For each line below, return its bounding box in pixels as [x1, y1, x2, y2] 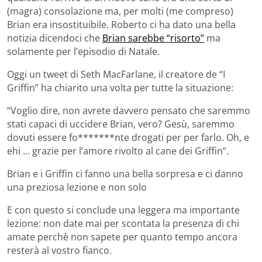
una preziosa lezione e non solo [7, 180, 147, 194]
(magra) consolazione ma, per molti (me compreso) [7, 4, 233, 18]
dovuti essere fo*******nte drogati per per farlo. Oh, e [7, 130, 249, 144]
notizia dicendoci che [7, 31, 102, 44]
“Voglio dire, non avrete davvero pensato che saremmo [7, 104, 250, 117]
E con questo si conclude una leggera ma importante [7, 203, 240, 216]
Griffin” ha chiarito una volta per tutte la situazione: [7, 81, 233, 94]
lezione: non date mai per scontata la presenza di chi [7, 216, 239, 230]
